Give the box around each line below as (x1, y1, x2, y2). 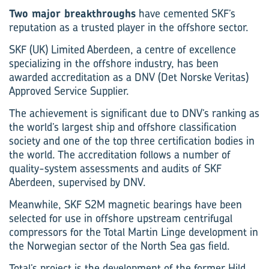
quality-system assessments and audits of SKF (9, 161, 222, 176)
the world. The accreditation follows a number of (9, 147, 231, 162)
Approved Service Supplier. (9, 83, 129, 98)
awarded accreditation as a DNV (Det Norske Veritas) (9, 70, 249, 85)
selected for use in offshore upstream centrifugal (9, 211, 232, 226)
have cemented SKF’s (136, 6, 235, 21)
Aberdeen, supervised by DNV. (9, 175, 146, 190)
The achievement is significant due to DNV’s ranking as (9, 106, 259, 121)
